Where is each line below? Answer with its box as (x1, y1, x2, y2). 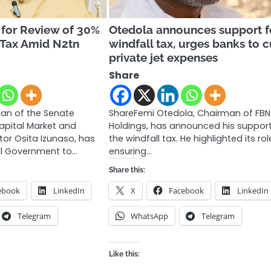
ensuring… (109, 145, 152, 157)
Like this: (109, 249, 140, 258)
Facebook (169, 184, 204, 196)
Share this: (109, 165, 146, 174)
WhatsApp (131, 210, 169, 221)
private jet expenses (109, 50, 218, 64)
